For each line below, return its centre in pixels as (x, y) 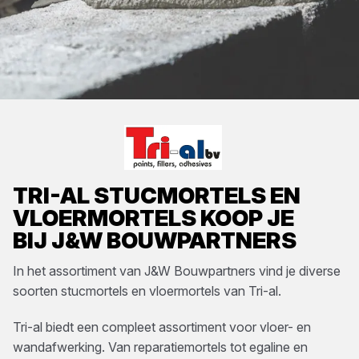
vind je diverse (298, 271)
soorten (37, 291)
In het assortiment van (79, 271)
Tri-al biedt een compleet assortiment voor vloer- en (162, 327)
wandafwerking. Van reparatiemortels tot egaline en (160, 347)
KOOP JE (245, 218)
